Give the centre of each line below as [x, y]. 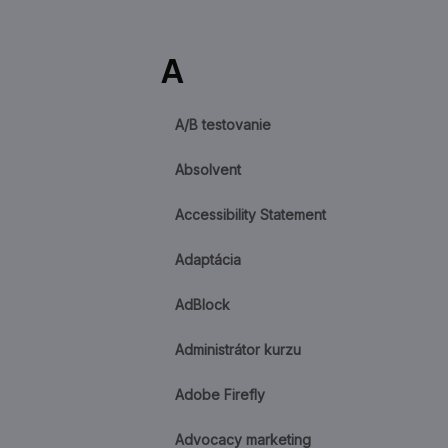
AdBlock [202, 304]
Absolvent [208, 169]
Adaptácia [208, 259]
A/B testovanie [223, 124]
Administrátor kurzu [238, 349]
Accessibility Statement [250, 214]
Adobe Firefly [220, 394]
